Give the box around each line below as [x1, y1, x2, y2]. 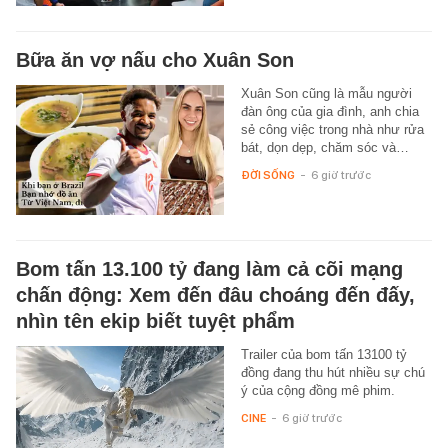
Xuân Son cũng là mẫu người [240, 85, 412, 101]
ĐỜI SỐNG [240, 167, 295, 182]
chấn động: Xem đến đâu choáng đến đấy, [16, 283, 415, 306]
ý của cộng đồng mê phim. [240, 382, 395, 398]
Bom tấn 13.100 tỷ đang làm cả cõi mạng [16, 257, 403, 280]
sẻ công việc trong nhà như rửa [240, 121, 424, 137]
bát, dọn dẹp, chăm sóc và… [240, 139, 409, 155]
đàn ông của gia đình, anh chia [240, 103, 419, 119]
